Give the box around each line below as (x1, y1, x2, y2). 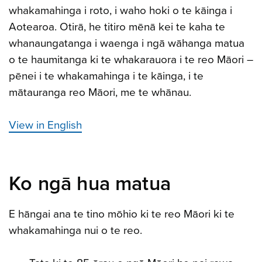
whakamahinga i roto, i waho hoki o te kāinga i (9, 4, 232, 17)
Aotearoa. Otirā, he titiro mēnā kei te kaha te (9, 20, 225, 33)
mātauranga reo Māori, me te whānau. (9, 86, 191, 99)
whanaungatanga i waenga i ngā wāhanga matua (9, 37, 244, 50)
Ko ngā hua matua (9, 172, 171, 196)
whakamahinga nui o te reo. (9, 223, 142, 237)
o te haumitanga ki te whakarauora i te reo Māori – (9, 53, 253, 66)
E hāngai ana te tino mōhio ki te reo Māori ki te (9, 207, 235, 220)
